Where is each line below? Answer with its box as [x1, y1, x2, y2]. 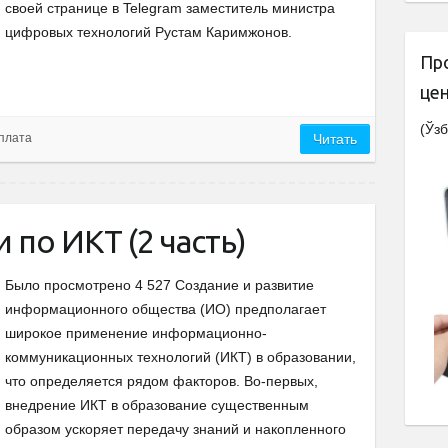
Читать [313, 131, 358, 148]
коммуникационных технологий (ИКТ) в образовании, [5, 349, 356, 366]
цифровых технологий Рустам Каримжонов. [5, 24, 292, 40]
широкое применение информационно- [5, 325, 267, 342]
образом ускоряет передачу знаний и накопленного [5, 421, 346, 438]
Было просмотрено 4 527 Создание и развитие [5, 277, 314, 294]
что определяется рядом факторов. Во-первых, [5, 373, 318, 390]
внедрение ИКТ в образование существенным [5, 397, 309, 414]
